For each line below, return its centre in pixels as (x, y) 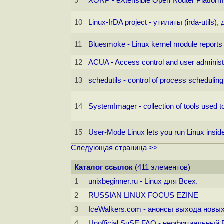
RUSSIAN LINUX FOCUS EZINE (143, 196)
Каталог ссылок (104, 168)
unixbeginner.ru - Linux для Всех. (143, 182)
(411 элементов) (162, 168)
